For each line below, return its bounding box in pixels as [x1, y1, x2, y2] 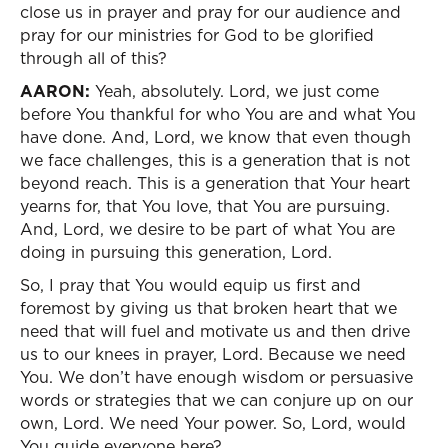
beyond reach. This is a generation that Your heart [20, 172, 410, 194]
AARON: [20, 80, 90, 102]
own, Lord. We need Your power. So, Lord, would [20, 412, 406, 434]
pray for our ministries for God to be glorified [20, 24, 374, 46]
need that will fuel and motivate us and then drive [20, 320, 410, 342]
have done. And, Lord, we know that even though [20, 126, 411, 148]
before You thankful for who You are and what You [20, 103, 416, 125]
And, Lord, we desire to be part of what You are [20, 218, 395, 240]
